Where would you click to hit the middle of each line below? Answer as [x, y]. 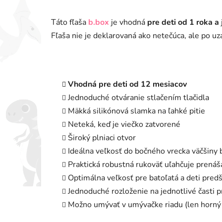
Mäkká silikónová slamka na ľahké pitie [137, 111]
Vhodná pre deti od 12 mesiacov [127, 84]
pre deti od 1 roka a [183, 22]
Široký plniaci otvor [102, 138]
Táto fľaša [70, 22]
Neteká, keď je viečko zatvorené [124, 124]
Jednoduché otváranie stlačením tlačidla [139, 97]
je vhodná [128, 22]
